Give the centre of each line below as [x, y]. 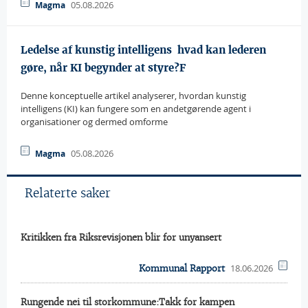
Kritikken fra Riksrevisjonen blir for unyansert [121, 238]
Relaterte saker [68, 193]
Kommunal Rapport [182, 268]
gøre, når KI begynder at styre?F [103, 68]
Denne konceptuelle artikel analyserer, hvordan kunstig [133, 96]
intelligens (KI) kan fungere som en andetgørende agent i [136, 109]
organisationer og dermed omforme [94, 122]
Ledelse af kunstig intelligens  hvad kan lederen [143, 50]
